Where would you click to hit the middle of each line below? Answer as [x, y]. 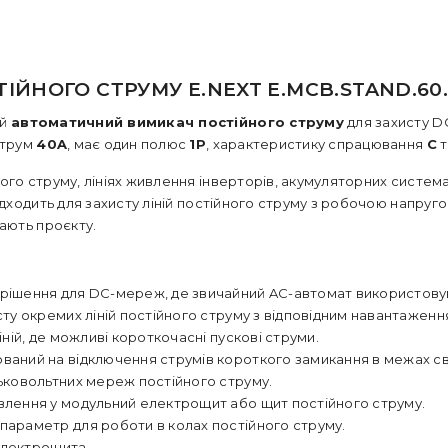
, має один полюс [128, 144]
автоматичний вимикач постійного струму [177, 122]
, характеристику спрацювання [316, 144]
